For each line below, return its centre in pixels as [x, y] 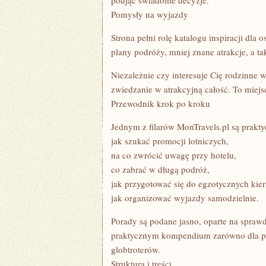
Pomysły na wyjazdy [150, 14]
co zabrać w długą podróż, [160, 169]
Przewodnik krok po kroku [161, 103]
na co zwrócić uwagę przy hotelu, [174, 155]
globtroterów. [137, 249]
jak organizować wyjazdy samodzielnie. [185, 198]
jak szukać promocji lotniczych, [170, 141]
